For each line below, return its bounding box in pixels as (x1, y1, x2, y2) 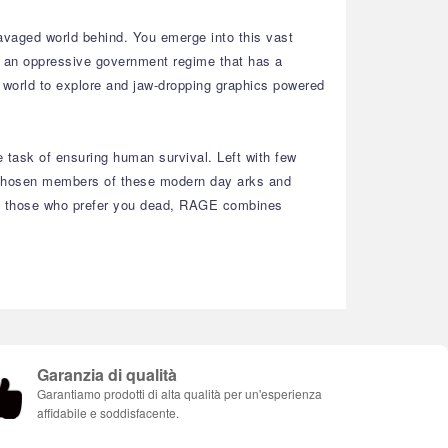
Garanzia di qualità (37, 363, 177, 386)
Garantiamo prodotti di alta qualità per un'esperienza (37, 385, 322, 402)
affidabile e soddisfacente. (37, 404, 179, 421)
